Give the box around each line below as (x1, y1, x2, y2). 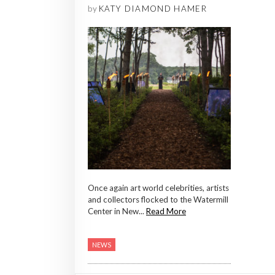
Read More (146, 206, 186, 217)
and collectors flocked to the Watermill (88, 195, 228, 205)
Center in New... (88, 206, 146, 217)
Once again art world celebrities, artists (88, 183, 229, 193)
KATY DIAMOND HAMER (99, 3, 207, 14)
